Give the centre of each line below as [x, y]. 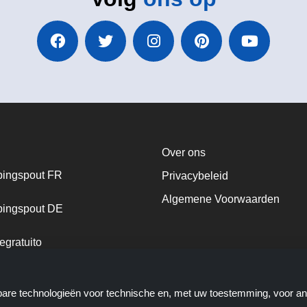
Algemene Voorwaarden [221, 199]
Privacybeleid [195, 176]
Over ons [184, 152]
